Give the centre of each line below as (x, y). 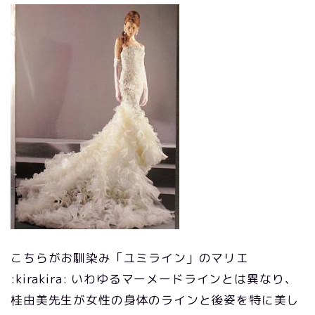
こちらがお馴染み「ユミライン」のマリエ (130, 258)
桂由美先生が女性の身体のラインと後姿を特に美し (155, 300)
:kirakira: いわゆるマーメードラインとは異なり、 (154, 279)
